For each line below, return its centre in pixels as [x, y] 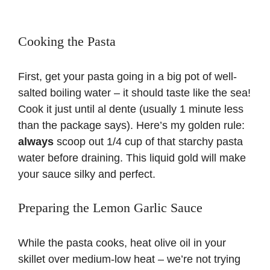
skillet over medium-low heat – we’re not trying [129, 259]
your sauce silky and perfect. [87, 174]
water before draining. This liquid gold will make [132, 158]
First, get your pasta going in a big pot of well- [127, 77]
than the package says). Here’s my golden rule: [131, 126]
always [36, 142]
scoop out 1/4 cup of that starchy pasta [148, 142]
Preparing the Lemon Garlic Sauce [110, 208]
